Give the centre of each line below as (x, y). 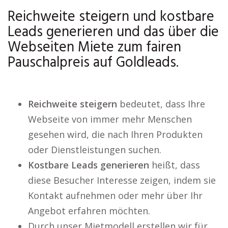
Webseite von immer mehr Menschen (110, 119)
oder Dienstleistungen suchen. (95, 150)
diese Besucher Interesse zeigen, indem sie (122, 180)
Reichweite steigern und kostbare (111, 17)
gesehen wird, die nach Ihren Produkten (115, 135)
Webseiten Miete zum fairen (94, 48)
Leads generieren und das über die (113, 33)
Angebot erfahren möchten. (89, 211)
